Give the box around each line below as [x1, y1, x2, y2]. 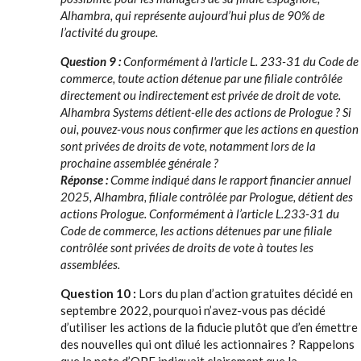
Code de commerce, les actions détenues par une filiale [60, 223, 332, 238]
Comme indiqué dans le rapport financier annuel [110, 172, 351, 187]
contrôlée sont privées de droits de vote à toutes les [60, 240, 313, 255]
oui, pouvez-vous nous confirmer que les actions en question [60, 122, 359, 136]
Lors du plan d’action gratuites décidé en [139, 286, 353, 301]
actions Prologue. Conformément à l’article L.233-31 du [60, 206, 339, 221]
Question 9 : [60, 54, 123, 68]
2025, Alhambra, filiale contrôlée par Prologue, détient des [60, 189, 353, 204]
